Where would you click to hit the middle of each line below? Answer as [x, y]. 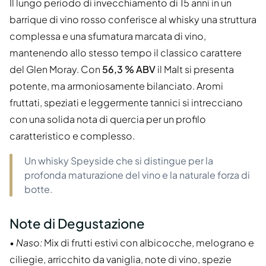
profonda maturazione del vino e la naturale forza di [137, 175]
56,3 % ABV [129, 69]
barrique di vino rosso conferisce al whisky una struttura [133, 20]
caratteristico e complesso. [72, 136]
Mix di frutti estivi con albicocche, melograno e [148, 243]
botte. [39, 189]
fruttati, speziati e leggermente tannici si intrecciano [126, 103]
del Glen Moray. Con [56, 69]
